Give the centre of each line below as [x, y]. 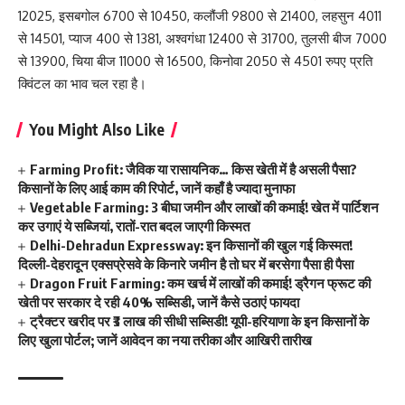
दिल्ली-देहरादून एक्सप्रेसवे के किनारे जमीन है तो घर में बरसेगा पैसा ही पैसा [186, 264]
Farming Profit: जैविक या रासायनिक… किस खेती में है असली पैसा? [194, 170]
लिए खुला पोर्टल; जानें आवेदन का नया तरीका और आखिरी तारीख [165, 340]
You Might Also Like [97, 130]
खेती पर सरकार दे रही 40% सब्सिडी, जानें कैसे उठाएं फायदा [159, 302]
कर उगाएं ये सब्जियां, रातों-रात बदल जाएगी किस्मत [134, 226]
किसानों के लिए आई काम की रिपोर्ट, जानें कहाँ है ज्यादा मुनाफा [156, 188]
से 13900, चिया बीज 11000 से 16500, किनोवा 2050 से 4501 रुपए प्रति [195, 61]
